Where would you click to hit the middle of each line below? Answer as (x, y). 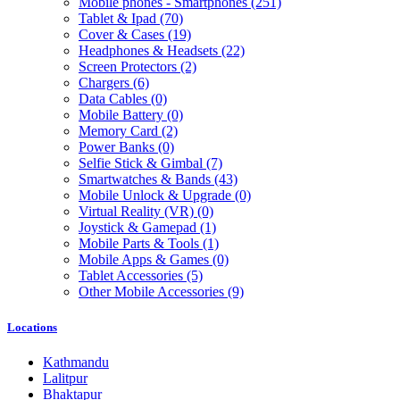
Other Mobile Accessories (153, 292)
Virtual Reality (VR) (138, 212)
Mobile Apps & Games (146, 260)
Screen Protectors (129, 67)
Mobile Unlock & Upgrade (157, 196)
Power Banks (118, 147)
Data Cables (115, 99)
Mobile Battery (123, 115)
